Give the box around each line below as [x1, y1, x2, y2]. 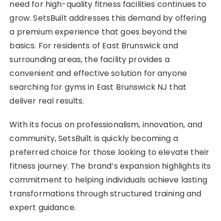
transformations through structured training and [9, 187, 202, 199]
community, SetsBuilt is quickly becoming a [9, 132, 178, 144]
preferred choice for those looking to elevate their [9, 146, 210, 158]
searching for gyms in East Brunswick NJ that [9, 81, 187, 93]
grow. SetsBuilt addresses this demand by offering [9, 12, 206, 24]
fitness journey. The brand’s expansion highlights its [9, 160, 211, 172]
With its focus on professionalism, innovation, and [9, 118, 202, 130]
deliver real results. [9, 95, 84, 107]
